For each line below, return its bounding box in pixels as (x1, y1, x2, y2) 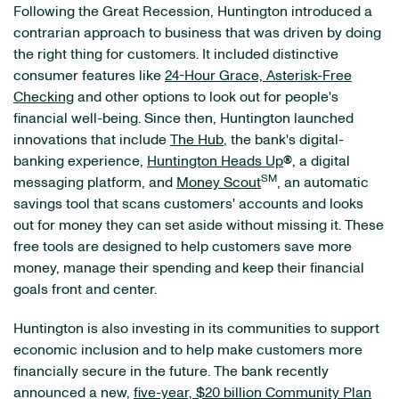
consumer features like (13, 69, 165, 83)
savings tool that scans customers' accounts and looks (13, 197, 363, 211)
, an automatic (277, 175, 369, 190)
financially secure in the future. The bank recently (13, 364, 329, 379)
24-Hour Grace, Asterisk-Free (165, 69, 352, 83)
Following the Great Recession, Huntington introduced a (13, 4, 372, 19)
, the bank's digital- (224, 133, 344, 147)
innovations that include (13, 133, 170, 147)
